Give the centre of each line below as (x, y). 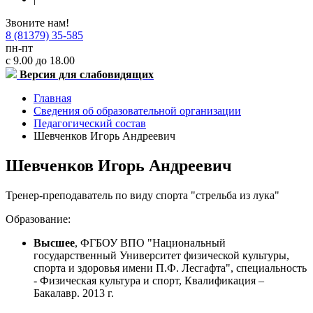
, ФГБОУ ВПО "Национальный (150, 242)
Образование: (38, 219)
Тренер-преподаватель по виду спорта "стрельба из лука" (143, 195)
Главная (52, 98)
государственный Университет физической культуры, (161, 255)
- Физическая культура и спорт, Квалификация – (149, 280)
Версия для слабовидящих (87, 74)
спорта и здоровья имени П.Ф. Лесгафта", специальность (170, 268)
